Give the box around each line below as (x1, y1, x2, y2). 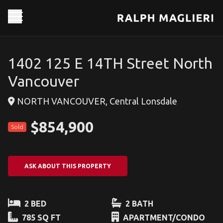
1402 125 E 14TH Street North (8, 55, 213, 72)
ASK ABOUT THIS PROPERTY (24, 163, 111, 169)
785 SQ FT (20, 213, 61, 222)
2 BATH (123, 199, 153, 208)
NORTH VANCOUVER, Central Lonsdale (15, 96, 177, 106)
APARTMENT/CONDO (121, 213, 205, 222)
